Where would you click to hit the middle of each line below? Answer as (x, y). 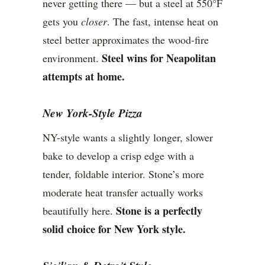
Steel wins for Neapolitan (159, 58)
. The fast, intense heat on (163, 22)
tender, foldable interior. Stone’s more (123, 174)
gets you (62, 22)
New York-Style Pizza (93, 113)
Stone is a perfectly (159, 211)
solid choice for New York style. (114, 229)
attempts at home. (84, 77)
